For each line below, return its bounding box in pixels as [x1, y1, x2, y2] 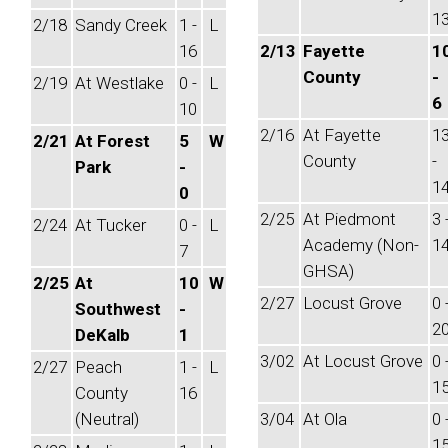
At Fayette [303, 125, 381, 145]
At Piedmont [303, 209, 396, 229]
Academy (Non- [303, 235, 419, 255]
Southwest [75, 299, 161, 319]
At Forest [75, 131, 150, 151]
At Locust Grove [303, 351, 423, 371]
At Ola [303, 409, 347, 429]
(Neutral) [75, 409, 139, 429]
